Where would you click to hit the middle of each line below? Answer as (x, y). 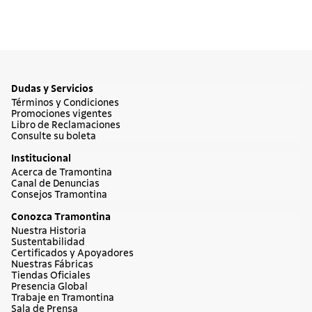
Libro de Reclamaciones (66, 125)
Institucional (41, 159)
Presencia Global (49, 287)
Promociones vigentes (62, 114)
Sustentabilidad (48, 242)
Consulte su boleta (54, 136)
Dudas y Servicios (52, 89)
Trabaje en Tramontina (63, 298)
